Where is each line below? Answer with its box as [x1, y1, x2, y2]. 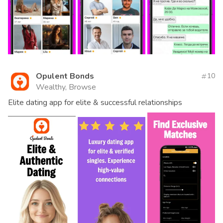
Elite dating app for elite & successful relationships [8, 97, 182, 108]
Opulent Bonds [36, 70, 94, 82]
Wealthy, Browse [36, 81, 96, 93]
